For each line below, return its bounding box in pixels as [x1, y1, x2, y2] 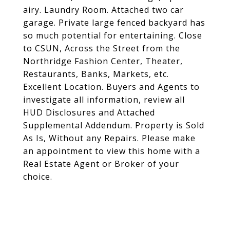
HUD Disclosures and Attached [23, 107, 155, 118]
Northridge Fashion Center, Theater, [23, 55, 183, 67]
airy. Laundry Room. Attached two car [23, 4, 184, 15]
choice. [23, 171, 52, 182]
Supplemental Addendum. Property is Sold [23, 120, 204, 131]
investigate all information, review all [23, 94, 185, 105]
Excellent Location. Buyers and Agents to [23, 81, 200, 92]
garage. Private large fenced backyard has [23, 17, 205, 28]
